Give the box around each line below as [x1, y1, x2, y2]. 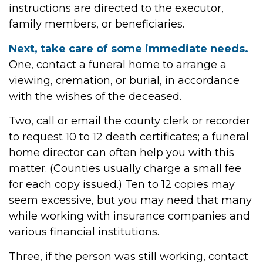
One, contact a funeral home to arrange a [9, 58, 227, 71]
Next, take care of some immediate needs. [9, 42, 248, 55]
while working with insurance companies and [9, 210, 250, 222]
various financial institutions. [9, 225, 159, 238]
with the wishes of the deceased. [9, 90, 181, 103]
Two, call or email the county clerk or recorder [9, 114, 250, 127]
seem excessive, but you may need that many [9, 194, 252, 207]
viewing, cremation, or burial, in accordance [9, 74, 240, 87]
